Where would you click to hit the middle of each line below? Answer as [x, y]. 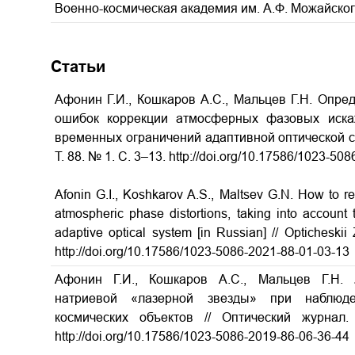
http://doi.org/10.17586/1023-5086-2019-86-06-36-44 [202, 336]
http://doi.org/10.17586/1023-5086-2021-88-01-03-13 [202, 252]
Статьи [78, 67]
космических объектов [130, 317]
